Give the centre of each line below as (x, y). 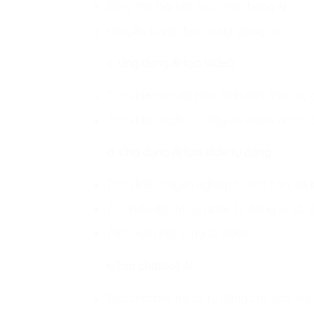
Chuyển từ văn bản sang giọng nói (195, 30)
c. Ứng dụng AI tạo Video (170, 63)
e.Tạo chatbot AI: (150, 265)
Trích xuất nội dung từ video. (179, 233)
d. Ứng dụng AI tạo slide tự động (189, 152)
